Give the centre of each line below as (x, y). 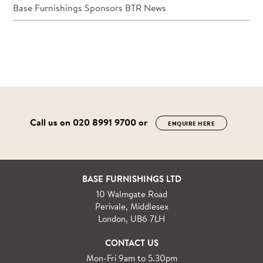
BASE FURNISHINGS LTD (131, 178)
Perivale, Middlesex (131, 206)
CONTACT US (131, 242)
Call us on (51, 122)
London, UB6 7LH (131, 218)
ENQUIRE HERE (191, 123)
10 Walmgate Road (131, 194)
